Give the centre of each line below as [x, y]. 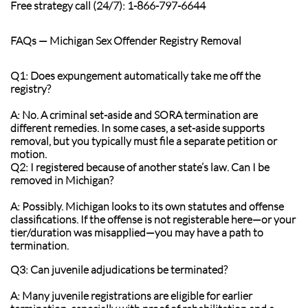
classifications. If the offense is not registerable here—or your [153, 219]
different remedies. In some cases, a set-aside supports [137, 128]
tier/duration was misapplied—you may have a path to [137, 232]
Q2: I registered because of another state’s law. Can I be [140, 167]
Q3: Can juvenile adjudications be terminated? [119, 269]
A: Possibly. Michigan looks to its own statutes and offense [147, 206]
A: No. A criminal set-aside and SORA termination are [134, 115]
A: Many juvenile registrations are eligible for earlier [131, 296]
